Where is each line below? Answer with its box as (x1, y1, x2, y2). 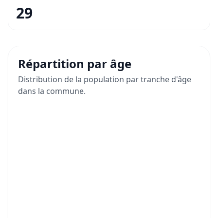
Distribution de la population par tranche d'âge (18, 74, 191, 85)
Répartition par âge (18, 55, 131, 72)
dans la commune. (18, 86, 86, 97)
